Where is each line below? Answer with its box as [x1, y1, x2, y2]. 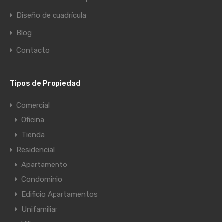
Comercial [16, 101, 50, 110]
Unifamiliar [21, 205, 57, 214]
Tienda [21, 130, 45, 140]
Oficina [21, 115, 44, 125]
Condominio [21, 175, 62, 184]
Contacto [16, 46, 50, 55]
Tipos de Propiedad [10, 79, 81, 88]
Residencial [16, 145, 55, 155]
